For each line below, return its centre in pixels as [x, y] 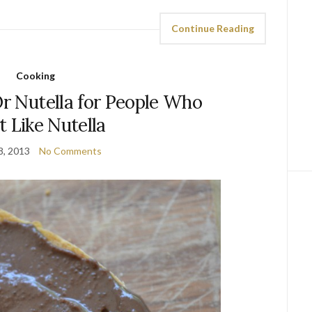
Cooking [35, 76]
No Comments [70, 151]
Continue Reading [213, 28]
